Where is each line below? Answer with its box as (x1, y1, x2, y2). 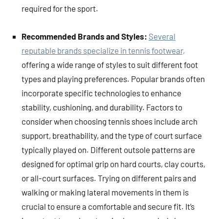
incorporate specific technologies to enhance (22, 88, 181, 98)
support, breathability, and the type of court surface (22, 130, 202, 140)
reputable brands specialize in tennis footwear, (22, 45, 185, 55)
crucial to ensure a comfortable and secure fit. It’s (22, 201, 195, 211)
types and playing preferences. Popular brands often (22, 73, 205, 84)
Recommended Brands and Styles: (22, 31, 149, 41)
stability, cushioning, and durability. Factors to (22, 102, 182, 112)
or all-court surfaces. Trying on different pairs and (22, 173, 196, 183)
